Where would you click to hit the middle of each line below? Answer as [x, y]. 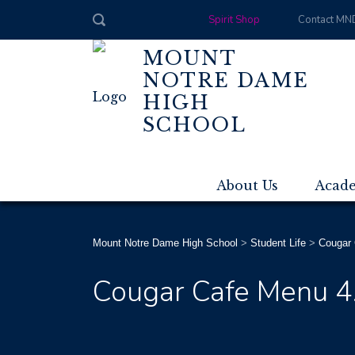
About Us [247, 185]
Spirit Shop [234, 20]
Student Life [278, 243]
